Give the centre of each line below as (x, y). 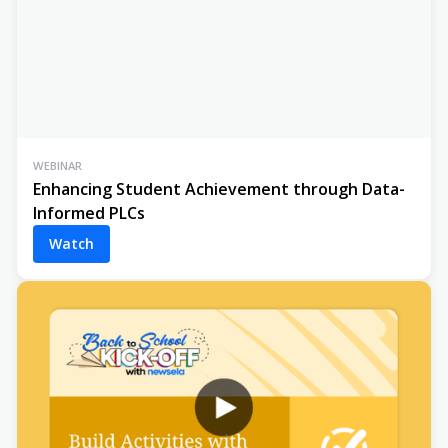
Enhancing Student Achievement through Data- (219, 188)
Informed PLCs (89, 212)
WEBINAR (57, 165)
